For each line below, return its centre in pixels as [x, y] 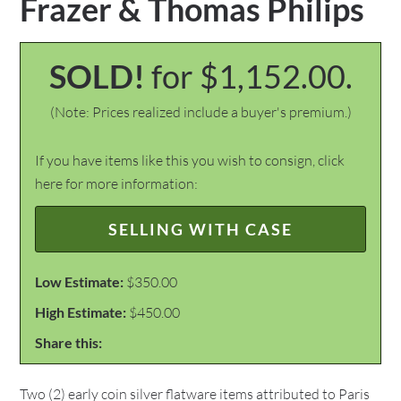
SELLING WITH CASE [200, 229]
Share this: [69, 342]
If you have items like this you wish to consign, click [190, 160]
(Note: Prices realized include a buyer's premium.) [200, 112]
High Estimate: [81, 312]
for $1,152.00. [252, 76]
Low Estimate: [80, 282]
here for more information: [117, 183]
